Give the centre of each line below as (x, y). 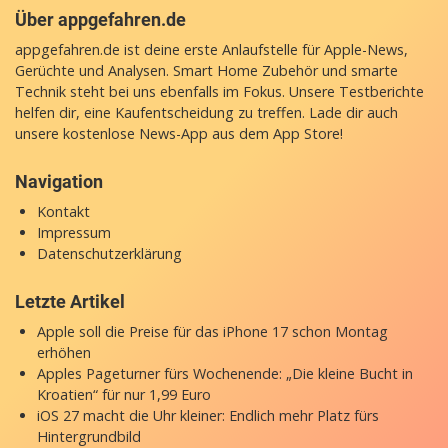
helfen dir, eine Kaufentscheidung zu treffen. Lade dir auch (206, 112)
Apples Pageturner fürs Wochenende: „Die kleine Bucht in (224, 373)
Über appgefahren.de (100, 19)
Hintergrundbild (88, 436)
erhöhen (63, 352)
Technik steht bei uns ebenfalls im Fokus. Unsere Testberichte (219, 91)
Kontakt (63, 211)
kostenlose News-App (135, 133)
